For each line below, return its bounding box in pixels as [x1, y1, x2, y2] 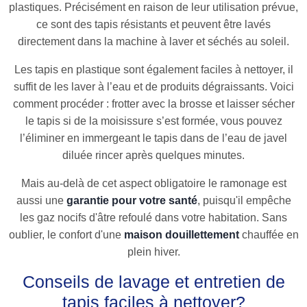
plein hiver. [127, 246, 180, 258]
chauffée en [238, 229, 299, 241]
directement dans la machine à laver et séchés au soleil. [18, 36, 289, 48]
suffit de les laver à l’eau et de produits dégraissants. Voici [13, 81, 294, 93]
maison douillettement [123, 229, 239, 241]
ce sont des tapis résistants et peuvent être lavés [36, 19, 271, 31]
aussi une [16, 195, 66, 207]
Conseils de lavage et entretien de [22, 272, 285, 292]
